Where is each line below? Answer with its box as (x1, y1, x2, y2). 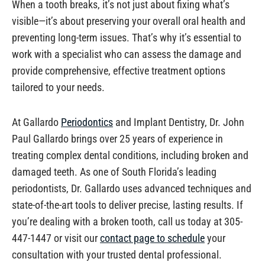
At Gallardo (12, 116, 61, 129)
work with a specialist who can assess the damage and (12, 47, 241, 60)
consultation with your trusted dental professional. (12, 248, 222, 261)
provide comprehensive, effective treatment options (12, 64, 225, 77)
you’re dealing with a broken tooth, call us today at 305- (12, 215, 243, 228)
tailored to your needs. (12, 80, 105, 93)
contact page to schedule (100, 232, 205, 245)
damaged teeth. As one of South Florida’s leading (12, 166, 216, 179)
